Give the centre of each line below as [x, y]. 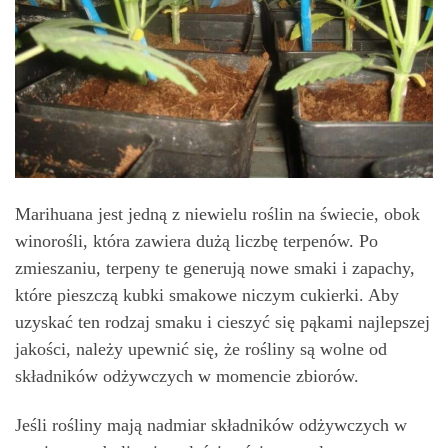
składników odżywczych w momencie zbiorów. [187, 375]
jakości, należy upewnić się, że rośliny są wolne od [201, 348]
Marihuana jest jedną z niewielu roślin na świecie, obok [217, 213]
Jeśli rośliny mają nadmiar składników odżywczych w [211, 425]
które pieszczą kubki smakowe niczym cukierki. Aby [207, 294]
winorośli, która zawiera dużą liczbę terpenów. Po [196, 240]
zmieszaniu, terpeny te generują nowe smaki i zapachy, [215, 267]
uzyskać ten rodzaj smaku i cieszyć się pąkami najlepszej [222, 321]
